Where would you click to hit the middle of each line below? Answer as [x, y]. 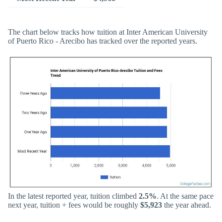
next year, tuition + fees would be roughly [74, 205]
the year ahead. [187, 205]
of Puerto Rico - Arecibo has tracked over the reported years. [103, 41]
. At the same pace [185, 196]
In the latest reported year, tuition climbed [73, 196]
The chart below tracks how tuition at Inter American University [108, 32]
